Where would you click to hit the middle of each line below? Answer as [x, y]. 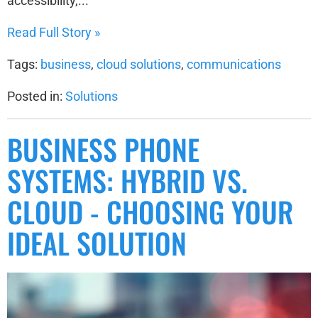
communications [234, 65]
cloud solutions [139, 65]
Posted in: [36, 97]
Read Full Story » [54, 33]
